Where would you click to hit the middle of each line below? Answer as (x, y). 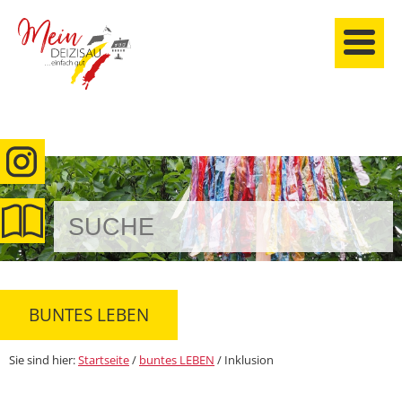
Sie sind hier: (44, 360)
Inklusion (249, 360)
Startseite (104, 360)
